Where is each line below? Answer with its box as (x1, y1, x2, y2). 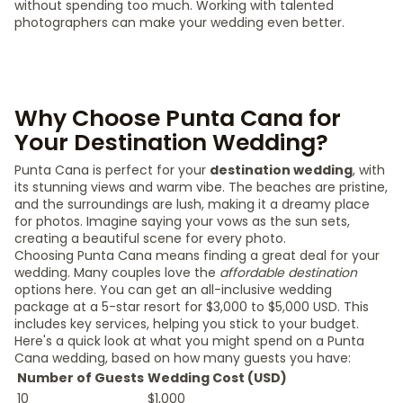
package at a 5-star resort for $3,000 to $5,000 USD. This (14, 298, 369, 316)
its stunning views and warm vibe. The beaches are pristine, (14, 178, 388, 196)
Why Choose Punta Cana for (14, 103, 341, 134)
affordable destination (219, 264, 357, 282)
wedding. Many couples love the (14, 264, 219, 282)
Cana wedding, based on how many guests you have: (14, 349, 351, 367)
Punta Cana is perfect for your (14, 161, 210, 179)
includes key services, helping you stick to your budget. (14, 315, 359, 333)
